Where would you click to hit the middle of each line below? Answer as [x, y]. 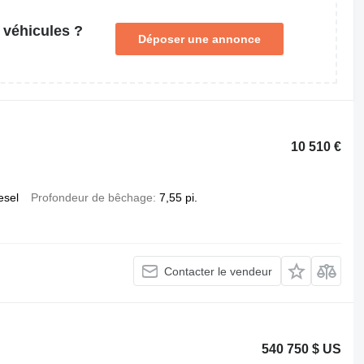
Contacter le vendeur [219, 271]
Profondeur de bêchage [91, 197]
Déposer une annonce [199, 39]
